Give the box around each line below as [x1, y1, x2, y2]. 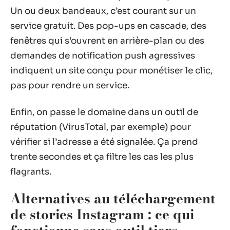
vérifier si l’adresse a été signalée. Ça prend [10, 136, 198, 147]
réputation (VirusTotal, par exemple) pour [10, 121, 191, 132]
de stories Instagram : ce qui [10, 204, 194, 224]
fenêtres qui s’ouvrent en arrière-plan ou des [10, 35, 204, 46]
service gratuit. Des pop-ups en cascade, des [10, 21, 206, 31]
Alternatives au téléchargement [10, 188, 216, 208]
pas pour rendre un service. [10, 80, 129, 91]
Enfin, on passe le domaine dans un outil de [10, 106, 198, 118]
